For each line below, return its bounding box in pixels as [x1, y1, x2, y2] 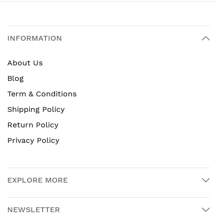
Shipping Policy [7, 105, 65, 114]
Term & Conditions [7, 89, 77, 98]
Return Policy [7, 120, 59, 129]
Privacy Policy [7, 136, 60, 145]
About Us [7, 58, 43, 67]
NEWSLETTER [7, 205, 60, 214]
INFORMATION [7, 33, 62, 43]
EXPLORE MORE [7, 175, 68, 185]
